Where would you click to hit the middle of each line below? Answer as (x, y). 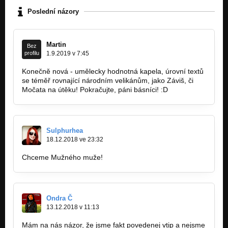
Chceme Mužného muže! (62, 157)
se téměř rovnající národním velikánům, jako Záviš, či (108, 80)
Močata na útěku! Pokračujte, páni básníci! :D (95, 89)
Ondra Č (59, 198)
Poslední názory (53, 12)
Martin (56, 44)
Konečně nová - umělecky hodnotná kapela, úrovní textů (113, 71)
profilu (32, 53)
